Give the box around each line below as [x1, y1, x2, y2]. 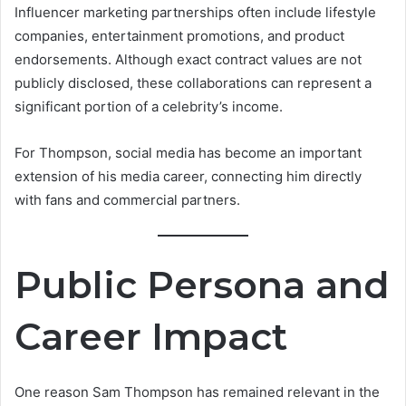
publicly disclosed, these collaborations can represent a [14, 74, 372, 92]
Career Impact [14, 313, 287, 359]
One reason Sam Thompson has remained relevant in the [14, 383, 380, 401]
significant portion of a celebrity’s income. [14, 98, 283, 116]
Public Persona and [14, 261, 390, 307]
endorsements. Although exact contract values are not [14, 51, 362, 69]
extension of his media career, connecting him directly [14, 168, 362, 186]
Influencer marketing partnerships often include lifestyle [14, 4, 376, 22]
